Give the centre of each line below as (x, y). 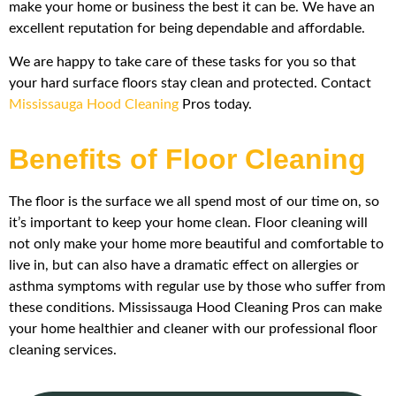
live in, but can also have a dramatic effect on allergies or (184, 266)
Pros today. (215, 104)
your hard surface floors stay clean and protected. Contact (190, 83)
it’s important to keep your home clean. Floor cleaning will (188, 223)
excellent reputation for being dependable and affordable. (187, 28)
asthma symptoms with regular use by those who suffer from (197, 287)
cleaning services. (63, 350)
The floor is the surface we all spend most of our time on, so (194, 202)
